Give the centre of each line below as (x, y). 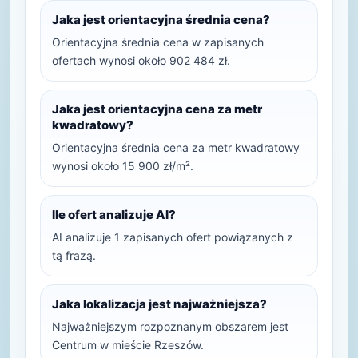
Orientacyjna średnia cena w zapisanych (158, 42)
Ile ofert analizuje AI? (114, 215)
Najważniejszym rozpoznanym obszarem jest (170, 326)
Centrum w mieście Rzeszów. (128, 345)
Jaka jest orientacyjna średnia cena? (161, 20)
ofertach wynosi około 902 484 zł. (141, 60)
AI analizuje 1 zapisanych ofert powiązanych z (173, 237)
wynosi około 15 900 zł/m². (123, 166)
